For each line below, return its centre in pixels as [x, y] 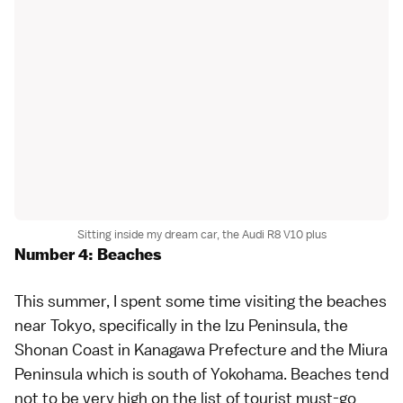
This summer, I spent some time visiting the [170, 301]
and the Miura [337, 350]
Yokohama [247, 374]
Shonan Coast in [74, 350]
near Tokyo [53, 326]
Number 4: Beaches [88, 255]
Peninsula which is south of [112, 374]
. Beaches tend [336, 374]
